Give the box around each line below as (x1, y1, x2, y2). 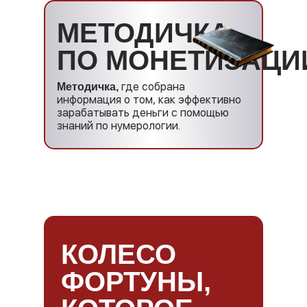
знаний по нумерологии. (57, 119, 180, 132)
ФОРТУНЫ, (61, 267, 211, 297)
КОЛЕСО (61, 239, 176, 269)
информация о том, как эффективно (57, 93, 241, 106)
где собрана (121, 80, 185, 93)
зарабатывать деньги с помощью (57, 106, 229, 119)
